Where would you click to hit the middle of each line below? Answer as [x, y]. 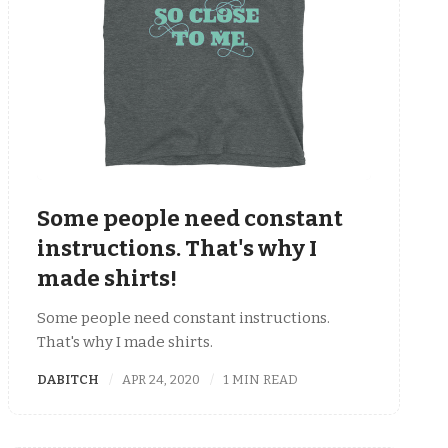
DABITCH [68, 379]
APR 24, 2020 [161, 379]
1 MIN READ [261, 379]
